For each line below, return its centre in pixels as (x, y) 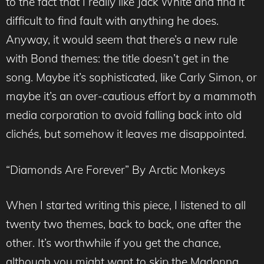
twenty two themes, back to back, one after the (123, 224)
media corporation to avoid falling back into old (124, 115)
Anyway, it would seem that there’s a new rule (122, 40)
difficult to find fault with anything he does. (112, 21)
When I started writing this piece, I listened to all (126, 205)
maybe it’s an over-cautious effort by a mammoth (131, 96)
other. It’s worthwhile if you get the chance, (113, 243)
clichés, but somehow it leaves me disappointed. (126, 134)
